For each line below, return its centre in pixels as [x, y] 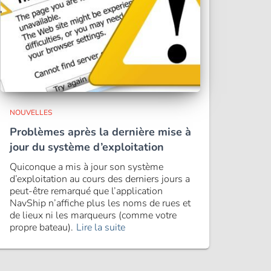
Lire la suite [101, 227]
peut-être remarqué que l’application [86, 191]
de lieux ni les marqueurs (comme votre [93, 215]
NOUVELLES [31, 113]
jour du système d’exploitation [87, 147]
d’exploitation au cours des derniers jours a [100, 179]
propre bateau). [41, 227]
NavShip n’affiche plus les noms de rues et [100, 203]
